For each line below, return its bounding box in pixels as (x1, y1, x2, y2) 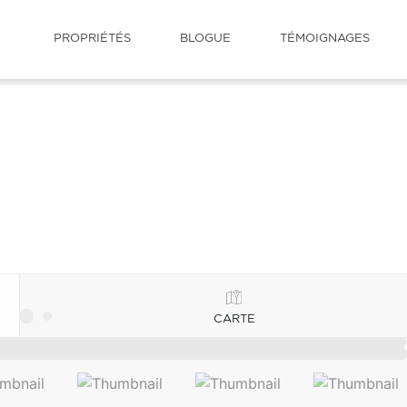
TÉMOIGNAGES (280, 33, 370, 45)
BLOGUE (180, 33, 231, 45)
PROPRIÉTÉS (54, 33, 131, 45)
